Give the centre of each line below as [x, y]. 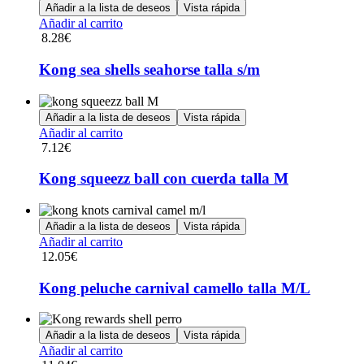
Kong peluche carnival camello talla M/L [175, 288]
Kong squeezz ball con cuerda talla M [164, 179]
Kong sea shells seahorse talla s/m [149, 69]
